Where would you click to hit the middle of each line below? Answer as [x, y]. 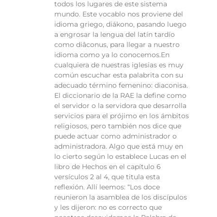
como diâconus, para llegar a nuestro [117, 45]
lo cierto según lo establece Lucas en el [120, 157]
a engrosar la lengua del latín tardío [115, 35]
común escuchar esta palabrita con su [119, 75]
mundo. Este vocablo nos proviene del [119, 14]
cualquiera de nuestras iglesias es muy [119, 65]
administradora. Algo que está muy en [119, 147]
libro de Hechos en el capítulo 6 [108, 167]
